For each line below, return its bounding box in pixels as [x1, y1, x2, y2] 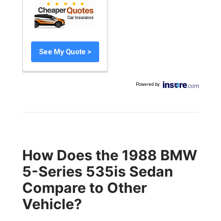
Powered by [136, 82, 160, 87]
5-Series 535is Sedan [22, 163, 173, 180]
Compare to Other [22, 179, 147, 196]
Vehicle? [22, 195, 82, 213]
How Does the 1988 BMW [22, 147, 197, 164]
